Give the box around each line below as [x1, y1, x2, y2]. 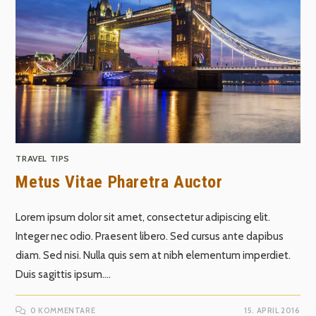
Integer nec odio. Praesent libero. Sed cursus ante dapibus [16, 230, 284, 243]
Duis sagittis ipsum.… [16, 268, 111, 281]
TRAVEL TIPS [16, 153, 71, 164]
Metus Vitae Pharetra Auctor [16, 172, 223, 193]
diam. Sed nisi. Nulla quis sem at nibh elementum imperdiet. [16, 249, 291, 262]
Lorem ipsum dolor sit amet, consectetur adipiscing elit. [16, 211, 271, 224]
